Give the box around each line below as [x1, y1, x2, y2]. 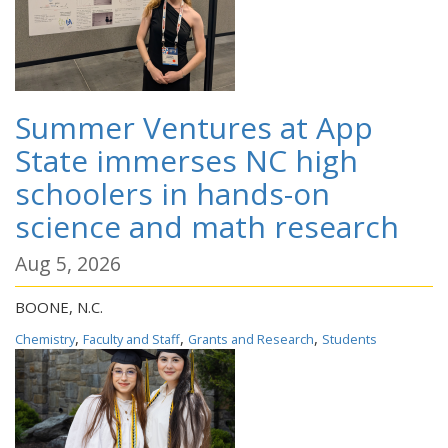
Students [322, 330, 377, 348]
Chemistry [15, 330, 75, 348]
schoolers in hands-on [15, 173, 330, 214]
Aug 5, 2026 [15, 250, 121, 277]
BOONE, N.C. [15, 297, 103, 317]
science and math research [15, 206, 399, 247]
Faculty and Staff [83, 330, 180, 348]
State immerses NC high [15, 140, 358, 181]
